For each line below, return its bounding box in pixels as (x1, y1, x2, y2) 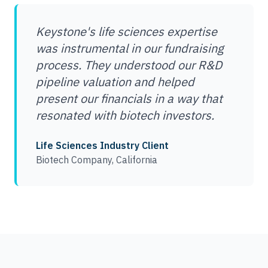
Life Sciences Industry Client (36, 139, 169, 151)
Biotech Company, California (36, 154, 157, 166)
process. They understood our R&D (36, 57, 222, 73)
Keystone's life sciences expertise (36, 23, 217, 39)
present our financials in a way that (36, 90, 223, 106)
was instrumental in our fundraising (36, 40, 224, 56)
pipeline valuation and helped (36, 74, 194, 90)
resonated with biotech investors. (36, 107, 214, 123)
